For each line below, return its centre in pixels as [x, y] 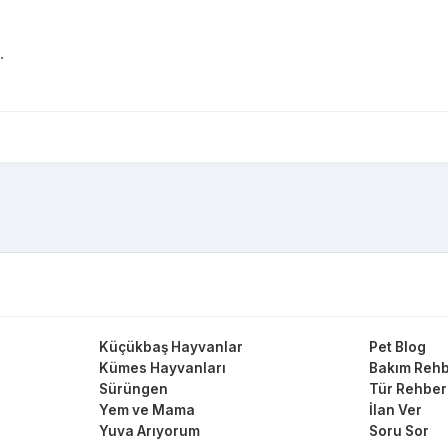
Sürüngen [133, 389]
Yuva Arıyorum [149, 431]
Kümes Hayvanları [162, 368]
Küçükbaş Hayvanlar [170, 347]
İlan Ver [396, 410]
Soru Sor [399, 431]
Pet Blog [398, 347]
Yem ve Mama [146, 410]
